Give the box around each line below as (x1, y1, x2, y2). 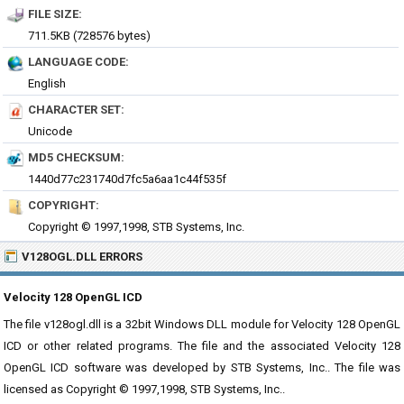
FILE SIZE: (28, 7, 82, 21)
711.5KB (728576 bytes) (28, 29, 151, 42)
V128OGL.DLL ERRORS (22, 250, 142, 263)
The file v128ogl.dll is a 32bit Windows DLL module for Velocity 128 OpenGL (4, 317, 400, 331)
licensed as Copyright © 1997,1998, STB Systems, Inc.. (4, 382, 285, 396)
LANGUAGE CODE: (28, 55, 129, 69)
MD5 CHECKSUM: (28, 151, 124, 164)
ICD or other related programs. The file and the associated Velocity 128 (4, 339, 400, 353)
